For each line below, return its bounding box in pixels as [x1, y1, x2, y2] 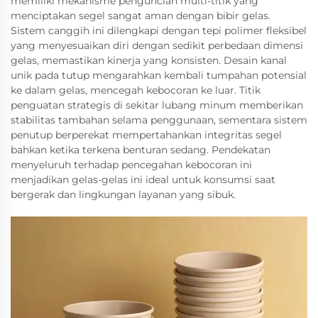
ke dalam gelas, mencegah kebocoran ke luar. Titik [11, 84, 261, 97]
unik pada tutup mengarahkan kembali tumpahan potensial [11, 69, 307, 82]
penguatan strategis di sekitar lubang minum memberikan [11, 99, 303, 111]
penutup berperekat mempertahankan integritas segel [11, 128, 282, 141]
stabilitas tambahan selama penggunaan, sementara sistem [11, 114, 307, 126]
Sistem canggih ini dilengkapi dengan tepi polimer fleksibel [11, 24, 307, 37]
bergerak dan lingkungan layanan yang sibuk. [11, 188, 236, 201]
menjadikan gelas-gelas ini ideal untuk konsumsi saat [11, 173, 275, 186]
